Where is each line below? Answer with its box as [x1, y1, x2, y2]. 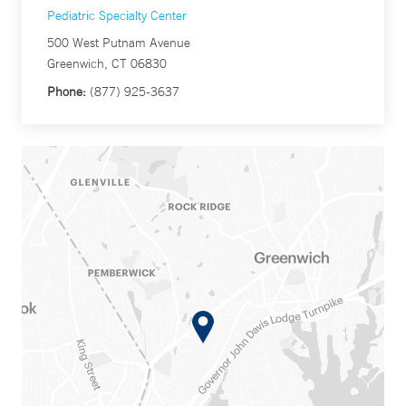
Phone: [47, 83, 86, 101]
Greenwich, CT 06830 [47, 55, 167, 72]
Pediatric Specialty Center [47, 7, 187, 24]
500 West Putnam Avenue [47, 34, 190, 52]
